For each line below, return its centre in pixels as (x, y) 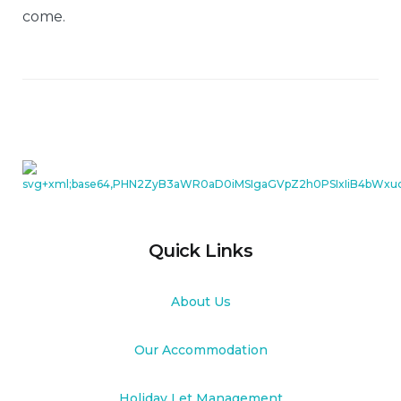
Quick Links (200, 251)
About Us (200, 302)
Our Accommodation (200, 350)
